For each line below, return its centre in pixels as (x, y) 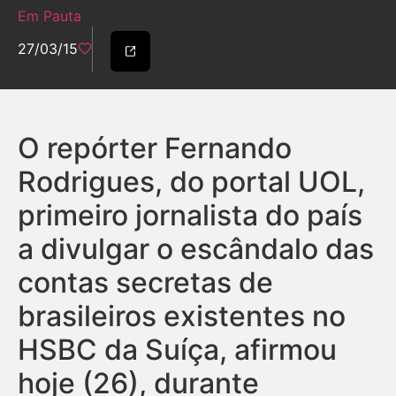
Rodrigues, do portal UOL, (191, 181)
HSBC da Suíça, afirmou (177, 349)
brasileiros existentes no (182, 316)
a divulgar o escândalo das (196, 248)
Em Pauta (49, 16)
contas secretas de (145, 282)
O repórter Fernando (155, 148)
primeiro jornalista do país (190, 215)
